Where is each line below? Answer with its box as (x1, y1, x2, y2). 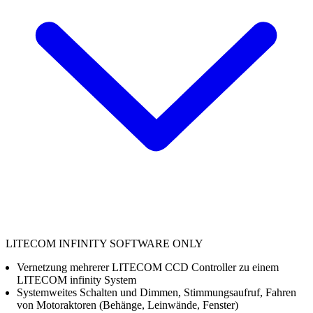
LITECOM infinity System (17, 273, 136, 286)
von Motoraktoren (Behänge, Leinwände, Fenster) (17, 298, 238, 311)
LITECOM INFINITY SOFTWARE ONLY (6, 237, 203, 249)
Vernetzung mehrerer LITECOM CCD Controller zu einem (17, 261, 279, 273)
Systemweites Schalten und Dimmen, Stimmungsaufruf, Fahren (17, 286, 296, 298)
